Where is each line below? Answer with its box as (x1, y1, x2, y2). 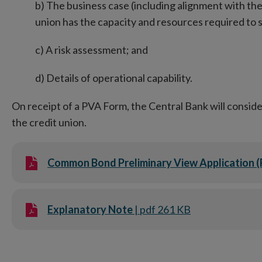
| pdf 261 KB (133, 203, 191, 216)
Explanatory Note (47, 203, 133, 216)
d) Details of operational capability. (35, 71, 192, 84)
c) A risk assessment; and (35, 43, 148, 56)
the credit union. (12, 116, 87, 129)
